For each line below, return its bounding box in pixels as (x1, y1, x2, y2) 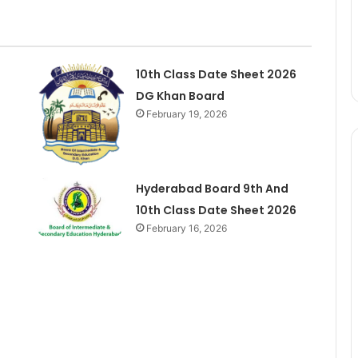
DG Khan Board (135, 87, 225, 104)
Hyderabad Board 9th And (135, 181, 288, 197)
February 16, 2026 (145, 222, 227, 235)
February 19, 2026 (145, 107, 227, 120)
